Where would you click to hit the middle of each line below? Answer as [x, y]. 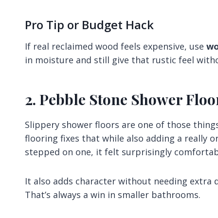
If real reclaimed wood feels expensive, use [116, 46]
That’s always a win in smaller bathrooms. [113, 194]
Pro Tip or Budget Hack [89, 24]
